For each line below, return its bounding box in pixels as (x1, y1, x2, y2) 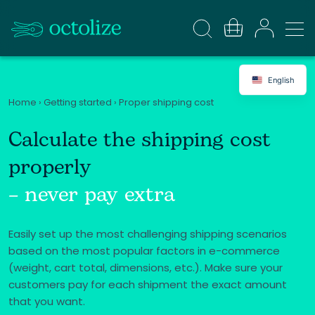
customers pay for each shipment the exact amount (8, 277, 287, 292)
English (268, 75, 294, 84)
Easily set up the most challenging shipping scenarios (8, 226, 287, 241)
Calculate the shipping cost (8, 124, 271, 156)
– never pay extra (8, 179, 175, 211)
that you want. (8, 294, 85, 309)
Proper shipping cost (119, 96, 214, 109)
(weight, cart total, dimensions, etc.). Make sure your (8, 260, 283, 275)
